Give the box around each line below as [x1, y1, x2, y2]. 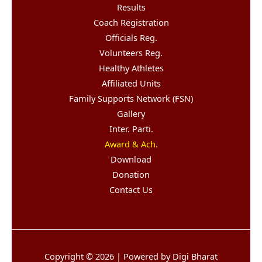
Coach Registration [93, 16, 169, 28]
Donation [112, 168, 150, 180]
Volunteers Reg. [99, 47, 163, 58]
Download [111, 153, 151, 165]
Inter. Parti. [109, 123, 153, 135]
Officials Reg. [105, 32, 157, 43]
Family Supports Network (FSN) [69, 92, 193, 104]
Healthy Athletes [98, 62, 164, 74]
